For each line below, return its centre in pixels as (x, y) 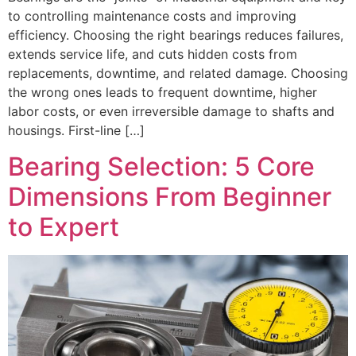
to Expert (64, 226)
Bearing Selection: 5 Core (161, 166)
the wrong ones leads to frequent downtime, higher (163, 93)
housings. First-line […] (76, 131)
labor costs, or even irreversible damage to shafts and (171, 112)
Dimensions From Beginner (170, 196)
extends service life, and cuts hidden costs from (153, 54)
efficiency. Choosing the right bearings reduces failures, (176, 35)
